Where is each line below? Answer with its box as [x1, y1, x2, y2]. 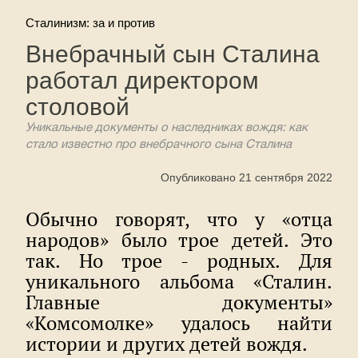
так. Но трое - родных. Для [26, 249, 332, 273]
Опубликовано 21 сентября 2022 [161, 171, 332, 184]
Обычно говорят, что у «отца [26, 207, 332, 232]
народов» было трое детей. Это [26, 228, 332, 253]
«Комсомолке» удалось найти [26, 311, 332, 336]
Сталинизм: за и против [26, 16, 155, 30]
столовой [26, 93, 129, 120]
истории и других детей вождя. [26, 332, 308, 356]
